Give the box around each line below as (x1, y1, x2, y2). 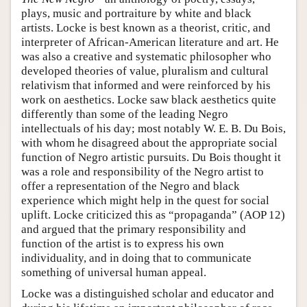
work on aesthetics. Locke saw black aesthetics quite (21, 93, 276, 106)
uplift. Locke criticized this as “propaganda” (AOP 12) (21, 208, 285, 221)
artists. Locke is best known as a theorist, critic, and (21, 21, 271, 34)
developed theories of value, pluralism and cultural (21, 64, 269, 77)
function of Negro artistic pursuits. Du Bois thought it (21, 150, 281, 164)
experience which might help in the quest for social (21, 193, 269, 207)
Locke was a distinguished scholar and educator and (21, 286, 274, 300)
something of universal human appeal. (21, 265, 206, 279)
